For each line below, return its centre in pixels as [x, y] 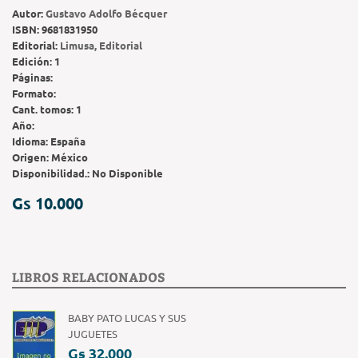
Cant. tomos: [44, 109]
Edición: [33, 61]
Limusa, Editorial [101, 45]
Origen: [32, 157]
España [68, 141]
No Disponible [127, 173]
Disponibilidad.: [52, 173]
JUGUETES [93, 333]
